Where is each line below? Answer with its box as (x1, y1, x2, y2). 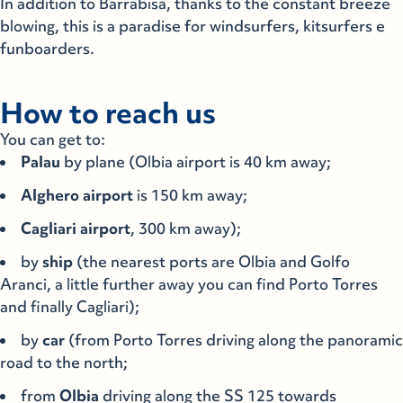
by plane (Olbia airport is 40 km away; (60, 152, 331, 172)
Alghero (21, 185, 79, 205)
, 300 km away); (130, 219, 241, 238)
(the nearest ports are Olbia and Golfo (73, 252, 350, 272)
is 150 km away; (133, 185, 247, 205)
